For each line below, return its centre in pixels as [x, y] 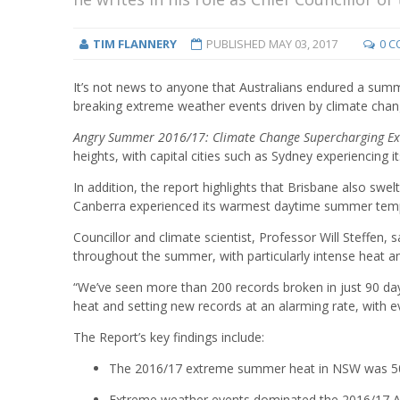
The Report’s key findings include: [169, 337]
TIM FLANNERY [134, 43]
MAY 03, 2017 [303, 43]
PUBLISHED [237, 43]
